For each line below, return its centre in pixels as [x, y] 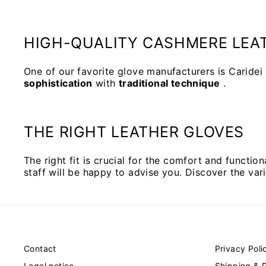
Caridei [246, 71]
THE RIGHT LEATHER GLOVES [134, 132]
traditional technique [170, 83]
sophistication [58, 83]
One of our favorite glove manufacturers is [126, 71]
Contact [40, 248]
